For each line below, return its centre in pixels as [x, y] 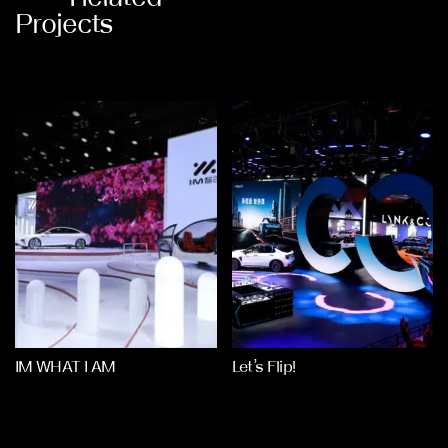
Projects [64, 23]
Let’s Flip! [263, 366]
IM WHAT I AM [65, 366]
